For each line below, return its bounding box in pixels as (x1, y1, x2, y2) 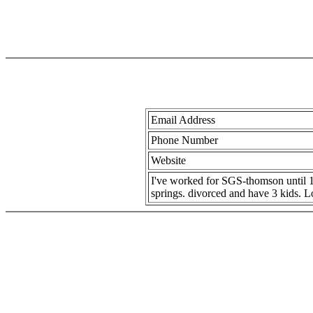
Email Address (150, 114, 215, 126)
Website (150, 154, 186, 166)
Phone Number (150, 134, 218, 146)
